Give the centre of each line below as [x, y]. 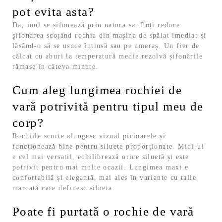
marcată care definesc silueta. [64, 188]
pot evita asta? [53, 12]
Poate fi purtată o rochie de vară [103, 212]
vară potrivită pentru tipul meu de [108, 107]
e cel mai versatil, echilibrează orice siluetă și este [101, 157]
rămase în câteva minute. [55, 67]
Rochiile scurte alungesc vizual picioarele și [89, 136]
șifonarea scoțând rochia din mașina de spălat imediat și [110, 36]
